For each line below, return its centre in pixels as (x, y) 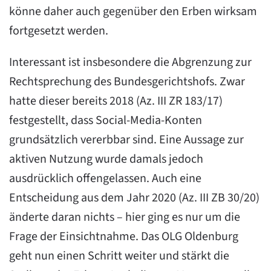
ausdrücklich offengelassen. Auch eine (105, 178)
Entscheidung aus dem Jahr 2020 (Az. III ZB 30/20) (134, 198)
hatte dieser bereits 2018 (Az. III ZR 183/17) (116, 101)
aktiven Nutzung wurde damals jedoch (106, 159)
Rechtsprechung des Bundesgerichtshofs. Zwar (127, 82)
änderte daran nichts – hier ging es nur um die (125, 217)
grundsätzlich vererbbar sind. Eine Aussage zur (126, 140)
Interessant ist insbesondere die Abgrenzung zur (130, 62)
